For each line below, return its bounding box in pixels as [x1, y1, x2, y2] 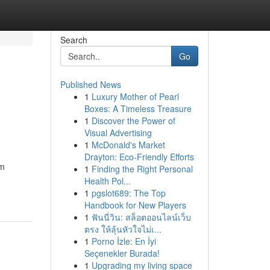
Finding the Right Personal [91, 163, 193, 175]
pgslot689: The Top [91, 187, 166, 199]
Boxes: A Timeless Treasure [84, 102, 192, 115]
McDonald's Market [91, 139, 165, 151]
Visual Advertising [84, 127, 152, 139]
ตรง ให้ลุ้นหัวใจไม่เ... [84, 223, 162, 235]
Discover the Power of [91, 115, 175, 127]
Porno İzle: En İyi [91, 235, 156, 247]
